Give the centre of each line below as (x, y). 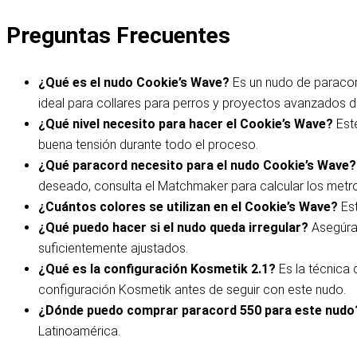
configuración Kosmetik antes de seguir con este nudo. (192, 290)
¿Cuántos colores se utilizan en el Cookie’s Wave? (190, 207)
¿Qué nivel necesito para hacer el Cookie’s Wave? (187, 124)
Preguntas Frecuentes (118, 35)
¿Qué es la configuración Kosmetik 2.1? (157, 269)
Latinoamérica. (79, 331)
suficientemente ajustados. (113, 248)
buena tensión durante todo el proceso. (148, 145)
